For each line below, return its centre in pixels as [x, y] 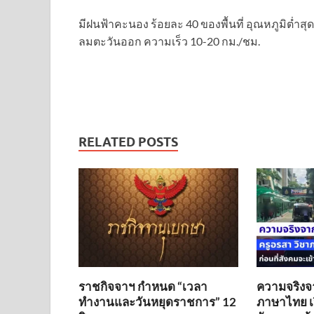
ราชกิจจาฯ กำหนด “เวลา [143, 287]
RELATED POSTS [128, 142]
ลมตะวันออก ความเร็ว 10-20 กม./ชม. [169, 41]
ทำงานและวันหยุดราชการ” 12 [157, 302]
